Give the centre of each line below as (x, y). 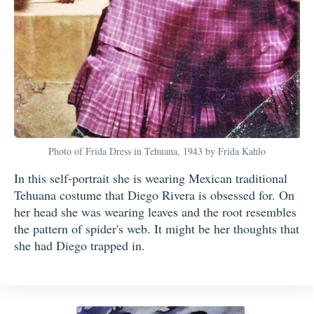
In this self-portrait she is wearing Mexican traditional (151, 178)
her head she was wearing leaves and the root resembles (155, 211)
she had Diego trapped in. (80, 245)
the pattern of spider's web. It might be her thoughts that (157, 228)
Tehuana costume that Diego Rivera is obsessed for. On (154, 194)
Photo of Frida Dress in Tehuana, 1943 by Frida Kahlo (157, 151)
